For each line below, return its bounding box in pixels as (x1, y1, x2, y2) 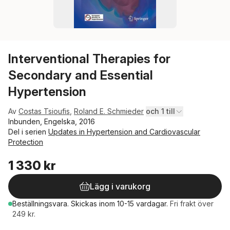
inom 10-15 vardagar (99, 199, 166, 208)
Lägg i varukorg (90, 181, 150, 191)
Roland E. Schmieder (74, 107, 144, 116)
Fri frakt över (170, 199, 214, 208)
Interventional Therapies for (8, 51, 170, 66)
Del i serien (8, 127, 48, 136)
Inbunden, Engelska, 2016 (8, 117, 95, 126)
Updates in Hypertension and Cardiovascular (48, 127, 200, 136)
